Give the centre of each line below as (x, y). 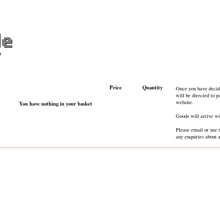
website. (185, 102)
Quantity (152, 87)
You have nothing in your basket (55, 104)
